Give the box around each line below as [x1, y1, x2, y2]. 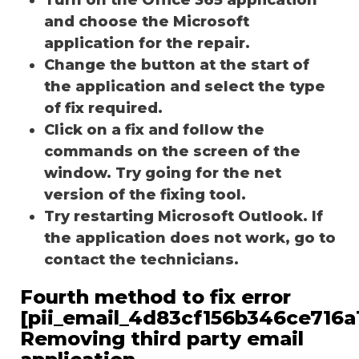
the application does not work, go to [44, 228, 336, 247]
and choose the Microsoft [44, 12, 249, 30]
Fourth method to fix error [20, 284, 291, 309]
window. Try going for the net [44, 163, 281, 182]
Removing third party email [20, 326, 304, 350]
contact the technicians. [44, 250, 239, 268]
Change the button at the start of [44, 55, 309, 74]
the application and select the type [44, 77, 325, 95]
